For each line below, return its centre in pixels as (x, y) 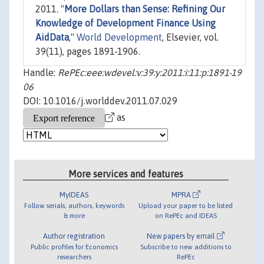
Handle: (40, 73)
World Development (119, 37)
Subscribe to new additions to (186, 246)
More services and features (126, 174)
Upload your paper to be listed (186, 205)
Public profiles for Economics (74, 246)
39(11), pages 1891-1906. (88, 52)
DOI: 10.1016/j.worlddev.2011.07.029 (100, 101)
